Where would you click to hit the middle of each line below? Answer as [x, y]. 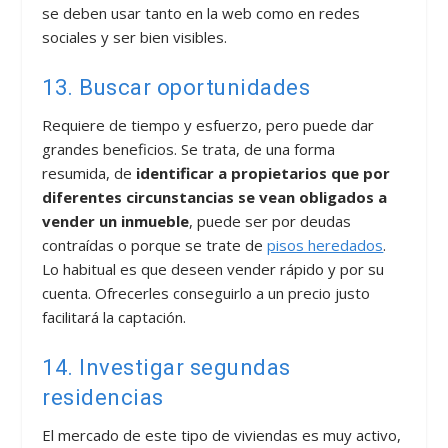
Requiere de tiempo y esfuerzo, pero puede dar [208, 124]
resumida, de [89, 172]
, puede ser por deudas [270, 220]
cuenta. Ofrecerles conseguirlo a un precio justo [206, 292]
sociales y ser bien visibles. [135, 36]
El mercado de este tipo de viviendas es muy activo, [222, 434]
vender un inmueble [116, 220]
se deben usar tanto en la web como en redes [201, 12]
